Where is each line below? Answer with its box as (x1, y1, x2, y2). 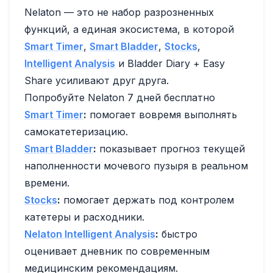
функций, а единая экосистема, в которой (24, 23, 234, 35)
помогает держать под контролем (60, 193, 234, 206)
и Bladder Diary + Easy (115, 57, 225, 69)
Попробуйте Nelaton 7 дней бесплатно (24, 91, 215, 104)
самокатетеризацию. (24, 125, 128, 138)
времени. (24, 176, 69, 189)
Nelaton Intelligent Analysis (24, 227, 155, 240)
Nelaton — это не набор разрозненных (24, 5, 214, 18)
